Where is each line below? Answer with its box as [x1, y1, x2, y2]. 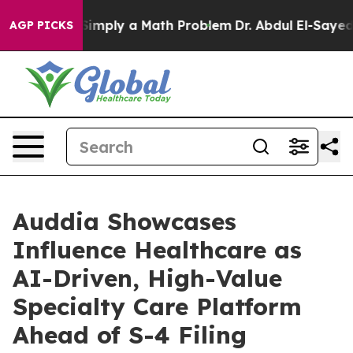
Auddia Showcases [13, 206, 236, 236]
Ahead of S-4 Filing [13, 320, 247, 350]
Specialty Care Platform [13, 292, 302, 321]
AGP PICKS [9, 18, 73, 32]
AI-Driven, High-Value [13, 263, 282, 293]
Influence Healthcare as [13, 235, 302, 265]
